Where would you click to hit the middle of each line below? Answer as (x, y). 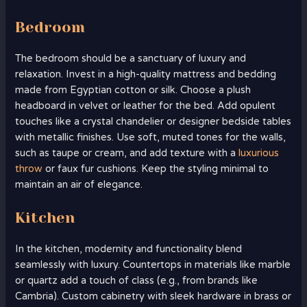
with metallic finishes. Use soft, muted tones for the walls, (151, 137)
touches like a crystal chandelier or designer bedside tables (153, 121)
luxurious (259, 153)
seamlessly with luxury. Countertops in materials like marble (153, 265)
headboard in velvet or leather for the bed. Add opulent (146, 106)
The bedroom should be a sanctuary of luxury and (131, 58)
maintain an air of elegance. (79, 184)
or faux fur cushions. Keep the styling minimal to (156, 169)
